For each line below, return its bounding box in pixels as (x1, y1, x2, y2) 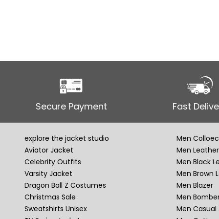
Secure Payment (36, 100, 108, 113)
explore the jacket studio (24, 133, 109, 144)
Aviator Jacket (24, 145, 74, 155)
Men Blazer (176, 180, 213, 191)
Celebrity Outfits (24, 157, 82, 167)
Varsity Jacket (24, 169, 73, 179)
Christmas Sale (24, 192, 76, 202)
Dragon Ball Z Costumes (24, 180, 107, 191)
